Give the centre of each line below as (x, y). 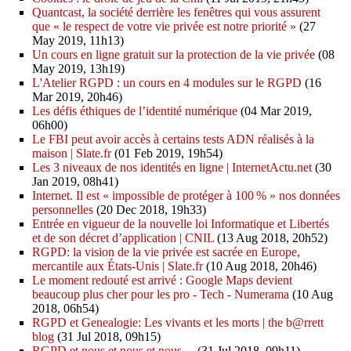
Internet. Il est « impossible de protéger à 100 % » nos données (186, 196)
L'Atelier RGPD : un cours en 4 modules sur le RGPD (167, 83)
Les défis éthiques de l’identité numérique (135, 111)
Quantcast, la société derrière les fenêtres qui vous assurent (177, 13)
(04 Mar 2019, (275, 111)
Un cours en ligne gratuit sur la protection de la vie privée (174, 55)
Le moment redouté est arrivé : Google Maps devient (163, 280)
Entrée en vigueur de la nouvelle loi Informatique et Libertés (181, 224)
